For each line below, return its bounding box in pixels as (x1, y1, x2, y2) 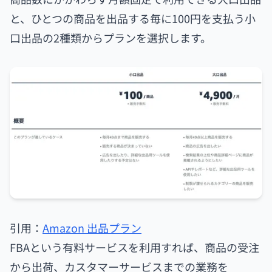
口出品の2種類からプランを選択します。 (10, 29, 211, 46)
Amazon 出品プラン (42, 219, 141, 236)
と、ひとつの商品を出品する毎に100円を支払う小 (10, 10, 256, 26)
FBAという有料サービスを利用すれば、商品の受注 (10, 239, 259, 255)
